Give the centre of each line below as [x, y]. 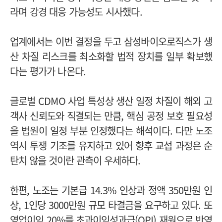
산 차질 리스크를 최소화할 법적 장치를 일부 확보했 [111, 56]
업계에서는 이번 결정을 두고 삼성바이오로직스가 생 [111, 41]
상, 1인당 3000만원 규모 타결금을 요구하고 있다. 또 [111, 205]
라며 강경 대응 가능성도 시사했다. [76, 11]
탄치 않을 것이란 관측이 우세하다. [75, 160]
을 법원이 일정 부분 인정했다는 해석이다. [93, 130]
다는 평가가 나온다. [48, 71]
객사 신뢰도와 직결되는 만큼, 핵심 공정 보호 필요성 [111, 115]
